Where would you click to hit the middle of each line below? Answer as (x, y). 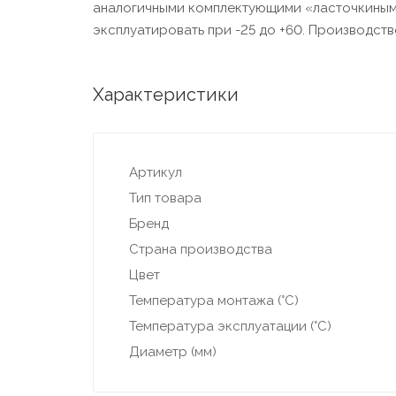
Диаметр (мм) (172, 352)
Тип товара (165, 198)
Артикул (155, 173)
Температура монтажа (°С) (213, 301)
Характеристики (165, 95)
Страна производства (200, 250)
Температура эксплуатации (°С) (230, 327)
